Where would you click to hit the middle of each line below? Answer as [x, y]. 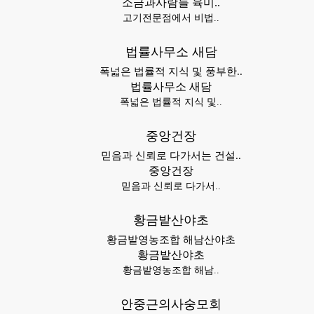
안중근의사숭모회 [171, 304]
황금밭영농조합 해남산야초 [171, 240]
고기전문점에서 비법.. [171, 18]
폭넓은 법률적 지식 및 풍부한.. [171, 71]
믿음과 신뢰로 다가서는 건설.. [171, 156]
